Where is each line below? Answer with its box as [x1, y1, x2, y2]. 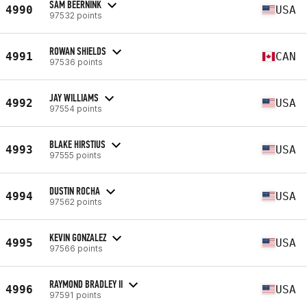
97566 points [49, 243, 103, 254]
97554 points [49, 103, 102, 114]
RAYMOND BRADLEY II [49, 277, 123, 291]
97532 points [49, 10, 102, 21]
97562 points [49, 196, 102, 207]
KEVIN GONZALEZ [49, 230, 106, 244]
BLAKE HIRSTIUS [49, 137, 106, 151]
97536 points [49, 56, 103, 67]
